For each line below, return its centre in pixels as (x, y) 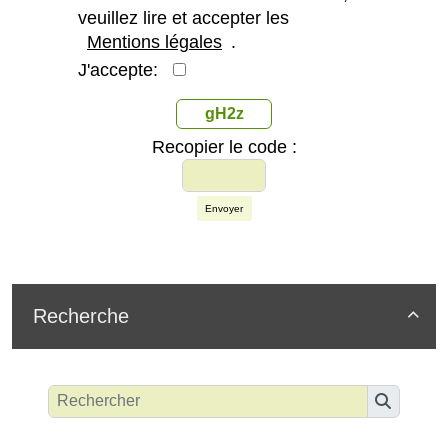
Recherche (81, 315)
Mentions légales (154, 41)
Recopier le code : (224, 146)
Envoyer (224, 208)
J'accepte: (125, 69)
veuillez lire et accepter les (183, 17)
